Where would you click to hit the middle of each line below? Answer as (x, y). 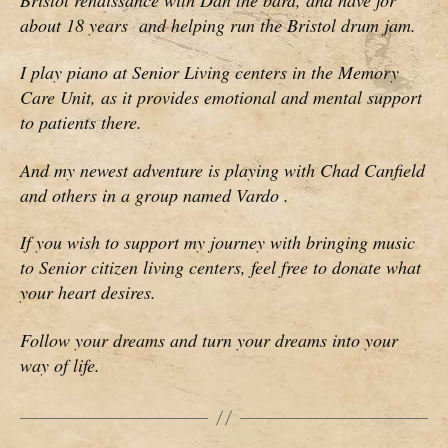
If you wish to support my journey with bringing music (217, 242)
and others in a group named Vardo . (154, 194)
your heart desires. (88, 292)
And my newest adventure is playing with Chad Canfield (222, 169)
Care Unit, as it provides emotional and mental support (221, 97)
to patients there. (81, 122)
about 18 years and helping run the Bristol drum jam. (218, 24)
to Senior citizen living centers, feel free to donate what (220, 267)
